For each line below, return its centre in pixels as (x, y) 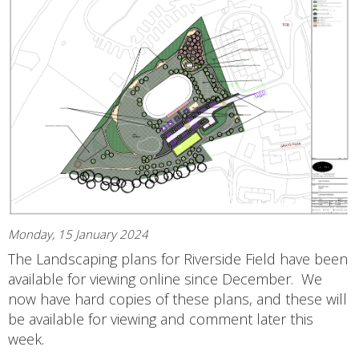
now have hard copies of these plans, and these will (177, 299)
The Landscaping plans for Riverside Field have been (178, 259)
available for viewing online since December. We (165, 279)
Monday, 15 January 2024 (78, 234)
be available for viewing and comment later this (161, 319)
